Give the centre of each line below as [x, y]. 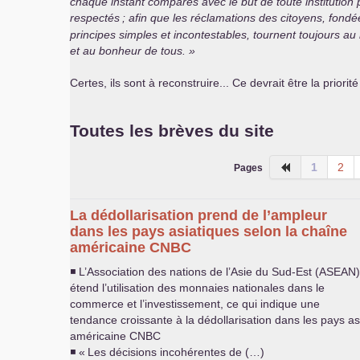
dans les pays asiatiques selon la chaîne [209, 231]
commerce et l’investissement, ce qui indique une [195, 304]
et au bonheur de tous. [128, 51]
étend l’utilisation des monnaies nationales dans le [197, 288]
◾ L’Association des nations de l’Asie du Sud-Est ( [194, 272]
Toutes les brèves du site [172, 131]
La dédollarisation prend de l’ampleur [198, 215]
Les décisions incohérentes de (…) [176, 352]
